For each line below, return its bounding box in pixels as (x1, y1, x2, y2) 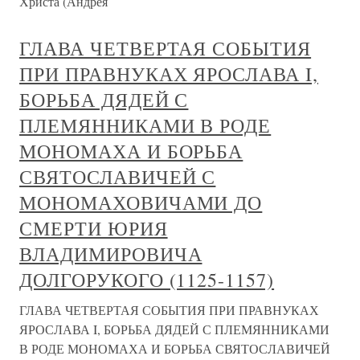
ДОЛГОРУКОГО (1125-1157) (19, 267, 275, 292)
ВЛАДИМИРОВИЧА (19, 241, 202, 267)
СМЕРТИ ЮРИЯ (19, 215, 168, 241)
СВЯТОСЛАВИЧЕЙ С (19, 164, 216, 190)
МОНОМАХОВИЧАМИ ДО (19, 190, 263, 215)
